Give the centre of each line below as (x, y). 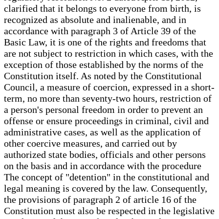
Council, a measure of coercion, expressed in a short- (109, 87)
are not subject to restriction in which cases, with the (109, 53)
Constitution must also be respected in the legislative (109, 210)
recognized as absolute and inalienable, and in (95, 19)
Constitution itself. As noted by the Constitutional (103, 76)
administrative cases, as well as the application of (102, 132)
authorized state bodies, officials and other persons (105, 154)
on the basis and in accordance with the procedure (103, 165)
